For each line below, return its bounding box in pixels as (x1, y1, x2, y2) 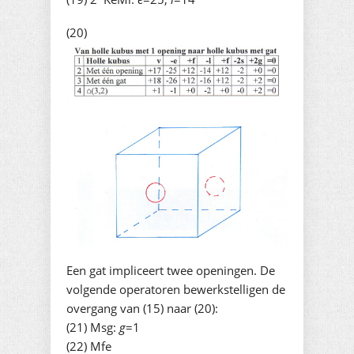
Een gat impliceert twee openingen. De (66, 262, 275, 278)
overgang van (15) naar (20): (66, 299, 218, 316)
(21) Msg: (66, 318, 119, 335)
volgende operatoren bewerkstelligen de (66, 281, 285, 297)
